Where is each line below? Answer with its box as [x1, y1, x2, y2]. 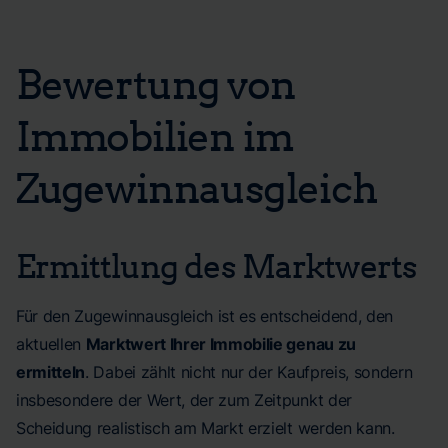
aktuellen [16, 334, 86, 354]
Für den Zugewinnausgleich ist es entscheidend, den [16, 306, 393, 326]
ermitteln [16, 362, 86, 382]
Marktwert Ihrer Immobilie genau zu [85, 334, 356, 354]
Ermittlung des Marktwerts [16, 245, 417, 285]
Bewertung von [16, 58, 296, 108]
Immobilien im [16, 110, 294, 160]
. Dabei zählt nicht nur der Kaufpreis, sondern [85, 362, 413, 382]
